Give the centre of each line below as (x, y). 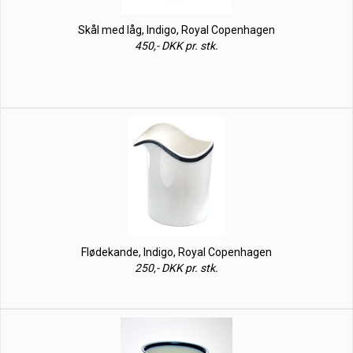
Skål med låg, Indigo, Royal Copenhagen (176, 30)
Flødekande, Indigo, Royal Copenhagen (176, 252)
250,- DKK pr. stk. (176, 268)
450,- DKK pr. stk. (176, 46)
